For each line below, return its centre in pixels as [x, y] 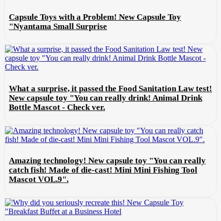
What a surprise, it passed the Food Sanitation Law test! [110, 88]
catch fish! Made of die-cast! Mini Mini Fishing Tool [103, 170]
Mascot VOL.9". [39, 180]
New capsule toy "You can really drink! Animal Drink [106, 98]
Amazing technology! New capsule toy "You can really [107, 161]
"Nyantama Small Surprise [58, 26]
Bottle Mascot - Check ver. [57, 107]
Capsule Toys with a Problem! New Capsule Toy [95, 17]
